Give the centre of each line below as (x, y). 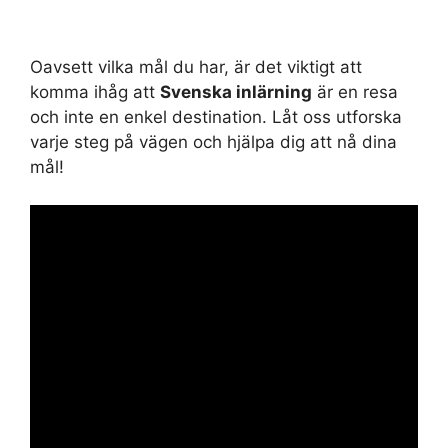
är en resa (355, 91)
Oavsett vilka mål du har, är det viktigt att (196, 66)
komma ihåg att (95, 91)
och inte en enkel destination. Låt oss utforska (216, 116)
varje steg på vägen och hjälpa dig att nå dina (213, 141)
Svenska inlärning (236, 91)
